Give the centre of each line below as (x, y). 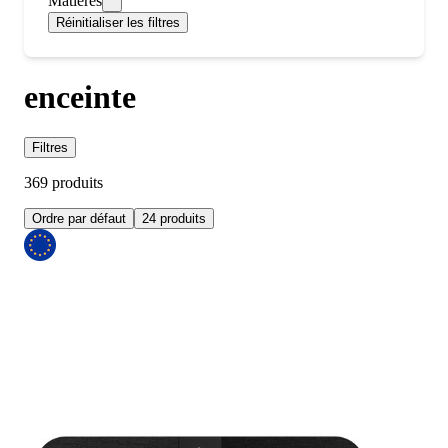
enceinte (80, 96)
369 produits (63, 183)
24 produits (174, 219)
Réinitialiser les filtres (118, 23)
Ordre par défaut (79, 219)
